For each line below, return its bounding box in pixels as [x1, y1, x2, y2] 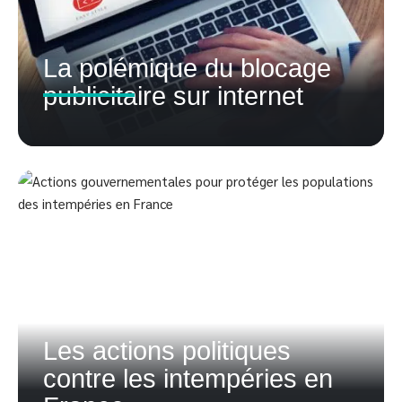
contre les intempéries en [43, 364, 333, 393]
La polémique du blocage [43, 54, 331, 83]
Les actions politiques [43, 336, 291, 365]
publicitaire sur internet [43, 82, 303, 110]
